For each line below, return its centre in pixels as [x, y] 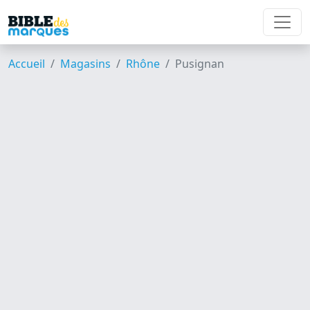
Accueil [27, 64]
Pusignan [200, 64]
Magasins [85, 64]
